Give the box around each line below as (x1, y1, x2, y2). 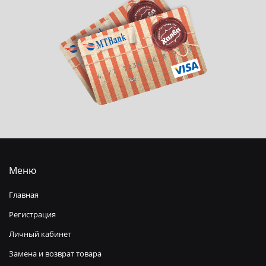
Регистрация (9, 209, 56, 220)
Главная (9, 189, 39, 201)
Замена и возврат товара (9, 248, 102, 259)
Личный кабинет (9, 229, 71, 240)
